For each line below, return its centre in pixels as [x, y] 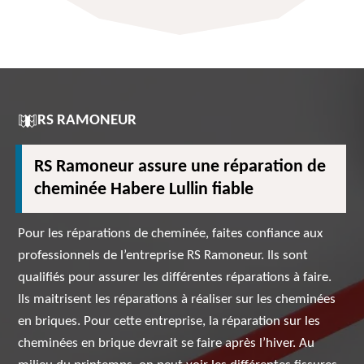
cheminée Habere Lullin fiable [144, 190]
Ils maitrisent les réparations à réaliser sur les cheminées [177, 299]
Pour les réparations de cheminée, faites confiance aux [171, 234]
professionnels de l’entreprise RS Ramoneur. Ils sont [163, 256]
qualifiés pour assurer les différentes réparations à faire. [175, 277]
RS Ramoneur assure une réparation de [180, 167]
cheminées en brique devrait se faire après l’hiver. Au [167, 343]
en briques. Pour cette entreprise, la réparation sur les [169, 321]
